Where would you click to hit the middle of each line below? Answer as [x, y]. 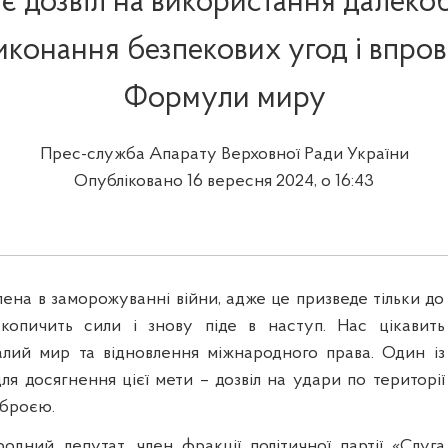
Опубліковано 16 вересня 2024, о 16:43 [224, 182]
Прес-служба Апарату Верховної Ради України [224, 155]
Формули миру [224, 99]
